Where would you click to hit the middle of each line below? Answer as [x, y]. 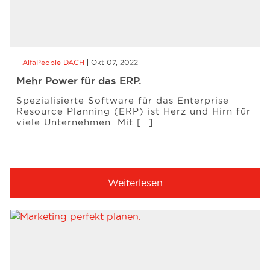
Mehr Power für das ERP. [79, 80]
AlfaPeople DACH [53, 62]
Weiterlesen [135, 183]
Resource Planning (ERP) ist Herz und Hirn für [133, 111]
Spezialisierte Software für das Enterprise [123, 100]
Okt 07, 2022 [115, 62]
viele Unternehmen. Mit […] [85, 122]
